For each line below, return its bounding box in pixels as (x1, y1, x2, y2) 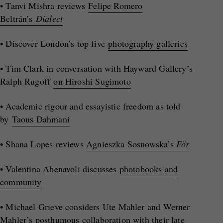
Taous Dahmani (11, 113, 70, 125)
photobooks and (119, 163, 178, 175)
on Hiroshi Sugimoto (53, 75, 131, 87)
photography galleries (108, 37, 188, 49)
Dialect (35, 12, 63, 24)
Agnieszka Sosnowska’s (86, 138, 176, 150)
